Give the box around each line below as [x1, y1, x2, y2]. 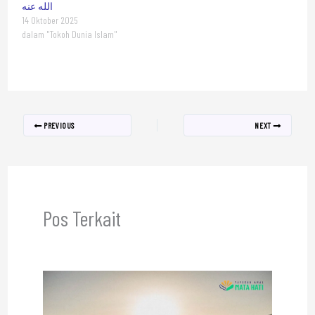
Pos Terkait [42, 205, 121, 231]
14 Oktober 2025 [21, 14, 78, 27]
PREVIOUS [41, 120, 75, 131]
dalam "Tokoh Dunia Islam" [21, 28, 117, 41]
